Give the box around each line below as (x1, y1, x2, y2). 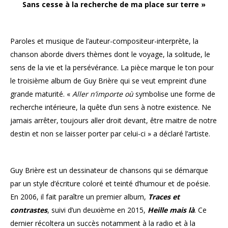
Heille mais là (148, 205, 194, 215)
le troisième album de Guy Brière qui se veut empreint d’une (10, 76, 207, 86)
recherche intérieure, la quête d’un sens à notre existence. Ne (10, 102, 211, 112)
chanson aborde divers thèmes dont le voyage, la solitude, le (10, 49, 210, 60)
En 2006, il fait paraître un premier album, (10, 192, 148, 202)
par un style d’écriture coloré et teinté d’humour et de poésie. (10, 179, 210, 189)
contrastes (10, 205, 47, 215)
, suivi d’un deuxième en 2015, (47, 205, 148, 215)
